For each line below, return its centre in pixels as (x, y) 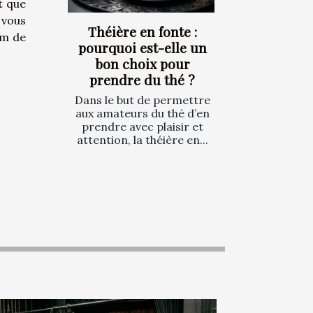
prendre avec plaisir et (142, 127)
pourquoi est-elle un (142, 48)
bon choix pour (142, 64)
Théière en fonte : (142, 32)
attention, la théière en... (142, 140)
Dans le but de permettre (142, 100)
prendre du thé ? (142, 80)
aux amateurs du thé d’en (142, 114)
